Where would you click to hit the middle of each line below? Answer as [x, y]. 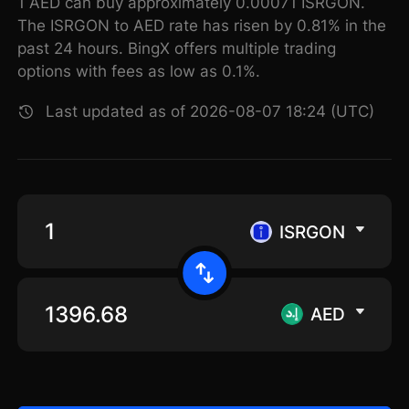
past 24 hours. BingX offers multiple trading [177, 49]
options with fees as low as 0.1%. [139, 72]
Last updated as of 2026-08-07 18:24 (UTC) [210, 112]
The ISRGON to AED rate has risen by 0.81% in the [202, 26]
